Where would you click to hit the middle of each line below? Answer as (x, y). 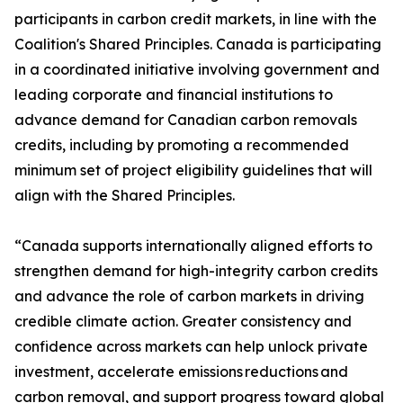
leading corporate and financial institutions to (174, 94)
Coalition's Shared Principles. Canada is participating (198, 44)
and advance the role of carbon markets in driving (189, 296)
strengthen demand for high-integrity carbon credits (196, 271)
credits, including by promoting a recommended (182, 145)
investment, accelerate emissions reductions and (181, 372)
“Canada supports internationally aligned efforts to (193, 246)
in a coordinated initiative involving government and (197, 69)
